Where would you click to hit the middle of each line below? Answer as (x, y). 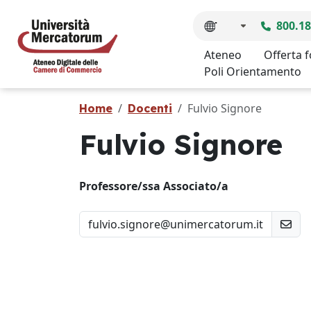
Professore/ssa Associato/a (154, 186)
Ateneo (223, 55)
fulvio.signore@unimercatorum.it (176, 224)
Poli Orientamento (253, 72)
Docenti (150, 108)
